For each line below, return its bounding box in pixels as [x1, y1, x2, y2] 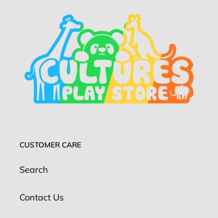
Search [19, 163, 48, 175]
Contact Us [19, 191, 64, 203]
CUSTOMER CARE [19, 140, 81, 150]
